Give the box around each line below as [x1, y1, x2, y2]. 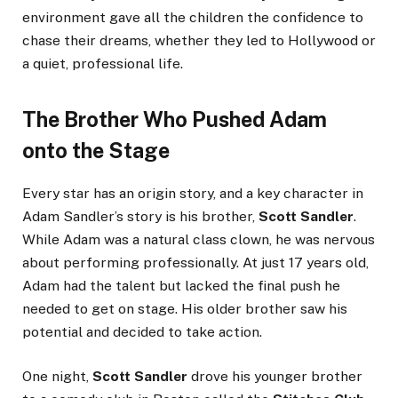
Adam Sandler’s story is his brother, [22, 207, 259, 225]
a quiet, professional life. [22, 55, 183, 73]
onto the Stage [22, 138, 170, 163]
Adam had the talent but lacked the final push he [22, 276, 340, 294]
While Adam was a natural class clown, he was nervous [22, 230, 375, 248]
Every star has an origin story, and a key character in [22, 184, 363, 202]
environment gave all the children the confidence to [22, 9, 363, 27]
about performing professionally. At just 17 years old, [22, 253, 369, 271]
